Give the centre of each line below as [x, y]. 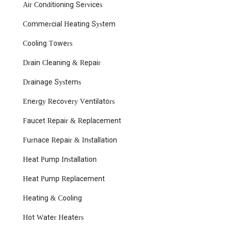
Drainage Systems [52, 82]
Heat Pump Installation [60, 160]
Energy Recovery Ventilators [69, 102]
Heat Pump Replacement [64, 179]
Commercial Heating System [69, 24]
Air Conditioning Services [63, 5]
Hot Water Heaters [53, 218]
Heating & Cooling [52, 198]
